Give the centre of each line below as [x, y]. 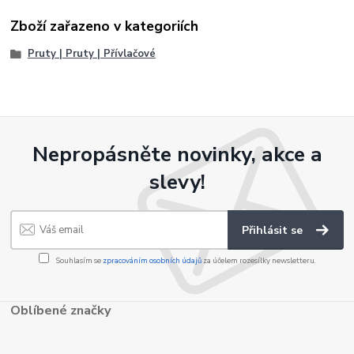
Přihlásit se [274, 230]
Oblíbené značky [61, 310]
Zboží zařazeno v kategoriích [105, 26]
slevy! [177, 182]
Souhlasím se [78, 261]
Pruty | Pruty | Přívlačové [91, 54]
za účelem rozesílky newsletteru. [258, 261]
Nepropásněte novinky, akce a [177, 154]
